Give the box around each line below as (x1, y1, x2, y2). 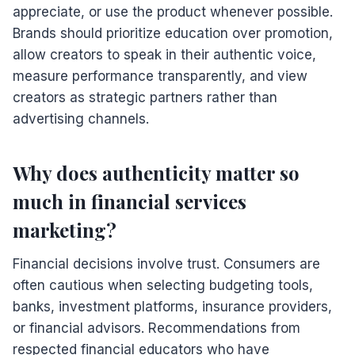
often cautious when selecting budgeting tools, (13, 277, 313, 293)
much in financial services (13, 188, 246, 214)
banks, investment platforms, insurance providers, (13, 298, 332, 315)
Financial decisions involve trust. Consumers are (13, 255, 320, 272)
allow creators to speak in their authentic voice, (13, 46, 316, 63)
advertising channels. (13, 110, 149, 127)
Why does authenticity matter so (13, 159, 300, 185)
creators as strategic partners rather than (13, 89, 277, 105)
